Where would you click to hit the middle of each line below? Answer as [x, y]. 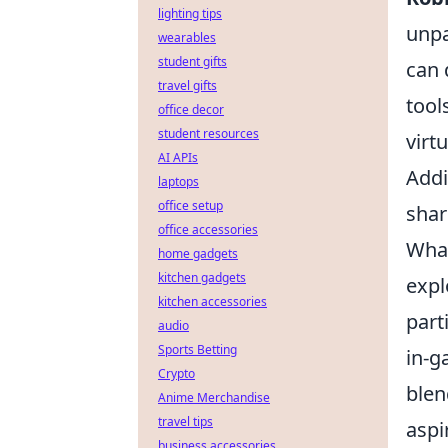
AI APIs [178, 157]
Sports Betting [197, 349]
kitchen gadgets [202, 277]
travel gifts [187, 85]
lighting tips [190, 13]
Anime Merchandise [214, 397]
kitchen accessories [212, 301]
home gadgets [198, 253]
